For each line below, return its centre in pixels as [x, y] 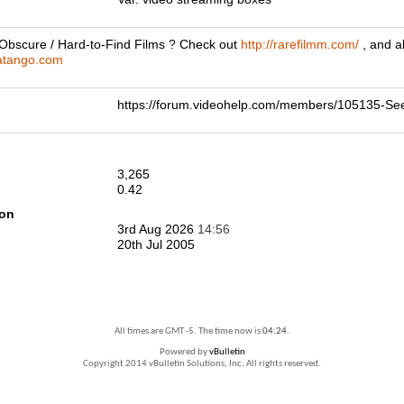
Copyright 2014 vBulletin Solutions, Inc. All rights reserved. [202, 364]
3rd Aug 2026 [157, 229]
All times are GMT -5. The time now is [188, 331]
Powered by [184, 352]
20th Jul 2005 [156, 244]
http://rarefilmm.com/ [300, 44]
